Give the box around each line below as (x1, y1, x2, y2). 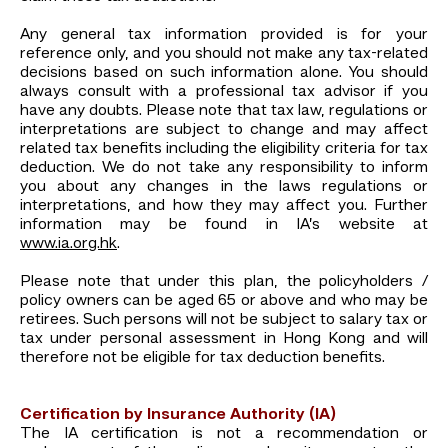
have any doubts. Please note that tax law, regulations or (20, 102, 428, 119)
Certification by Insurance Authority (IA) (20, 406, 336, 423)
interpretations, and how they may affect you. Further (20, 197, 428, 214)
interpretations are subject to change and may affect (20, 121, 428, 138)
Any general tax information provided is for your (20, 26, 428, 43)
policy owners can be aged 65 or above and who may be (20, 292, 428, 309)
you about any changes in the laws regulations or (20, 178, 428, 195)
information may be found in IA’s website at (20, 216, 428, 233)
